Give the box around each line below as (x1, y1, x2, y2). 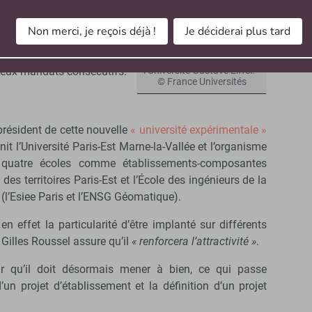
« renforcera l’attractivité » (132, 235, 256, 249)
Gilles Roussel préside (155, 53, 249, 65)
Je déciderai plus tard (185, 24, 290, 40)
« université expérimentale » (130, 123, 267, 137)
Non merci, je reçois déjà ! (27, 24, 156, 40)
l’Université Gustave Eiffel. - (143, 64, 260, 77)
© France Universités (157, 75, 247, 88)
